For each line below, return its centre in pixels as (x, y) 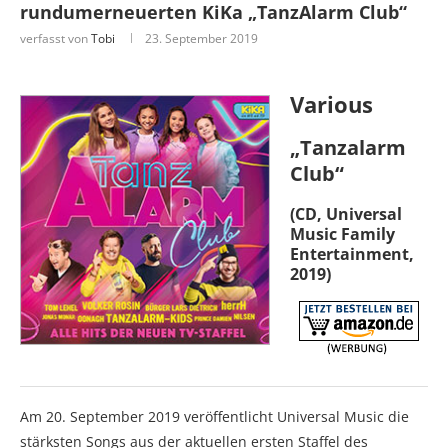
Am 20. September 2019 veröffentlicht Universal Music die (214, 416)
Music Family (342, 233)
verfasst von (55, 38)
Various (331, 103)
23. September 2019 (201, 38)
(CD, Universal (346, 213)
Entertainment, (352, 253)
